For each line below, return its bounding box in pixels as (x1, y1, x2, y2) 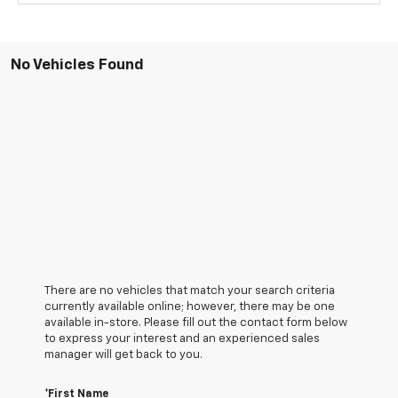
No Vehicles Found (11, 58, 144, 74)
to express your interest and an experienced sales (44, 333, 320, 346)
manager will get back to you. (44, 349, 203, 362)
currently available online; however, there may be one (44, 301, 335, 314)
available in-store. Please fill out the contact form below (44, 317, 347, 330)
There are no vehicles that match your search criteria (44, 285, 335, 298)
